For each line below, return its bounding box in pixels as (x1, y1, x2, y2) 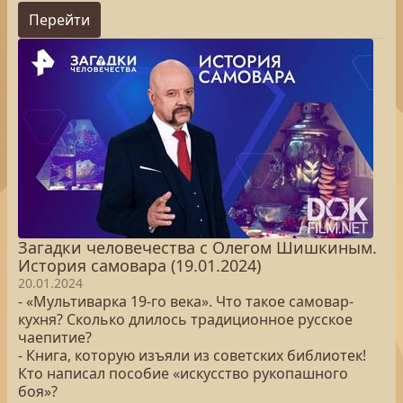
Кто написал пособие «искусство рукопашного (18, 363, 348, 383)
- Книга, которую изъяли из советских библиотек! (18, 345, 366, 365)
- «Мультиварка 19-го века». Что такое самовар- (18, 291, 354, 311)
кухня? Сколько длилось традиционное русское (18, 309, 353, 329)
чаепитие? (18, 327, 92, 347)
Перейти (29, 10, 90, 30)
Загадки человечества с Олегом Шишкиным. (18, 237, 377, 258)
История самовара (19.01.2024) (18, 255, 261, 276)
